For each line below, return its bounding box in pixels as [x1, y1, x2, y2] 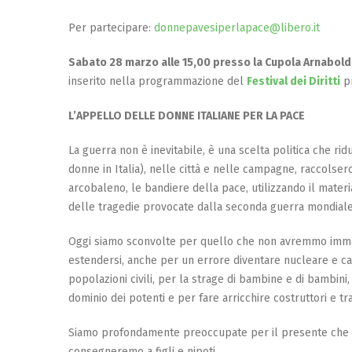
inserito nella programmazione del [68, 74, 247, 88]
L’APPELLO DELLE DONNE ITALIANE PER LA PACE [68, 108, 305, 123]
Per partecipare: [68, 20, 154, 35]
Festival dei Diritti [247, 74, 340, 88]
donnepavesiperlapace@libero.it [154, 20, 320, 35]
